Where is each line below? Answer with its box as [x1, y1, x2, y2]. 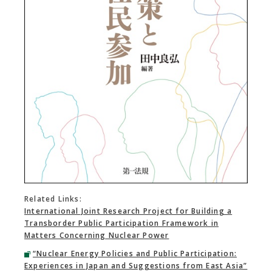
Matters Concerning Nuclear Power [24, 229, 169, 240]
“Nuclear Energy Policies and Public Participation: [33, 248, 237, 259]
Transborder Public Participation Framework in [24, 217, 219, 228]
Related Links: [24, 193, 82, 204]
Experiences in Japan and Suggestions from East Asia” [24, 260, 248, 271]
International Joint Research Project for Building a [24, 205, 233, 216]
